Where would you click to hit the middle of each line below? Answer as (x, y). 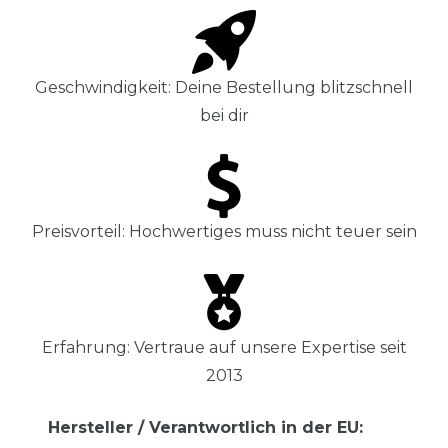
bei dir (224, 115)
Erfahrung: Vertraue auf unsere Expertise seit (224, 347)
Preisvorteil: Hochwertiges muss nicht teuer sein (224, 231)
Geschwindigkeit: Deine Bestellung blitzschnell (224, 87)
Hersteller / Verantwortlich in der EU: (205, 427)
